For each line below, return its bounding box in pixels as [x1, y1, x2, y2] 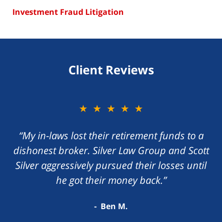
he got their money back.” [55, 173, 166, 187]
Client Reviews [68, 61, 154, 78]
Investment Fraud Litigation [12, 6, 124, 17]
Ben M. [101, 200, 128, 212]
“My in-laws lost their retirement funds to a [18, 128, 204, 142]
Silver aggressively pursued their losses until [15, 158, 207, 172]
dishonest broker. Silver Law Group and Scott [13, 143, 209, 157]
